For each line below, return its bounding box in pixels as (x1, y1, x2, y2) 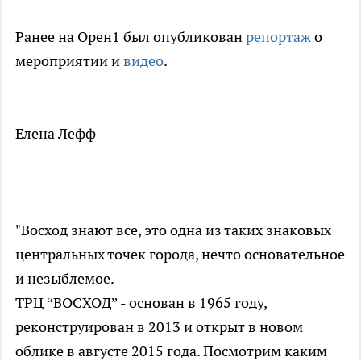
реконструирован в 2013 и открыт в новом (15, 317, 303, 336)
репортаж (246, 27, 311, 46)
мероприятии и (15, 51, 123, 70)
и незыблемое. (15, 268, 114, 288)
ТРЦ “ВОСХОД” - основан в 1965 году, (15, 293, 267, 312)
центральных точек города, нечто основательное (15, 244, 345, 263)
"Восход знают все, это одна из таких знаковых (15, 220, 331, 239)
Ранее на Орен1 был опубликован (15, 27, 246, 46)
